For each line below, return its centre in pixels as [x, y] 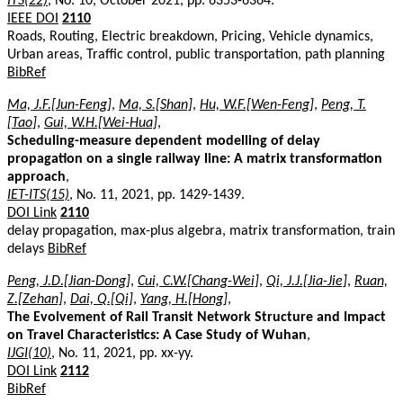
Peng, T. [344, 105]
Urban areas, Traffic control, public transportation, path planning [196, 54]
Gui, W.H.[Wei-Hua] [101, 123]
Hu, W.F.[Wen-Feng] [257, 105]
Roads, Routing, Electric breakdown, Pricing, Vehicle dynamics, [190, 36]
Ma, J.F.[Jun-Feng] [59, 105]
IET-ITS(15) [38, 195]
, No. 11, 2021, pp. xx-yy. [122, 353]
